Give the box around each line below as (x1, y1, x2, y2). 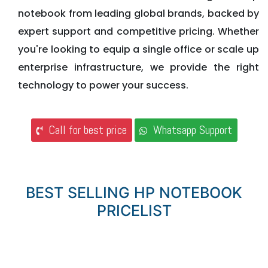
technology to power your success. (18, 78, 188, 92)
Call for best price (42, 122, 127, 138)
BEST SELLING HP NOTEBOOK (26, 184, 242, 202)
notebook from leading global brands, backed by (18, 6, 259, 20)
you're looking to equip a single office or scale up (18, 42, 259, 56)
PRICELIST (96, 202, 172, 220)
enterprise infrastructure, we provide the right (18, 60, 259, 74)
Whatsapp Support (147, 122, 232, 138)
